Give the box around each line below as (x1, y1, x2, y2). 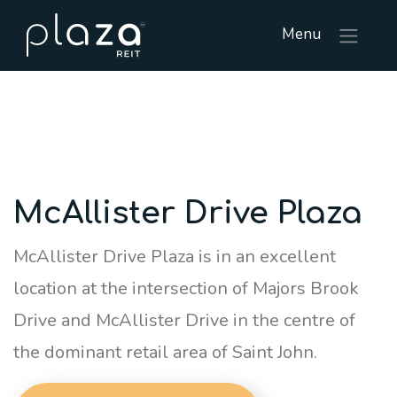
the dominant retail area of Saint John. (13, 340, 317, 364)
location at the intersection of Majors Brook (13, 276, 359, 300)
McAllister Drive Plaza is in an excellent (13, 245, 336, 269)
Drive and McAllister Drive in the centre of (13, 308, 355, 332)
